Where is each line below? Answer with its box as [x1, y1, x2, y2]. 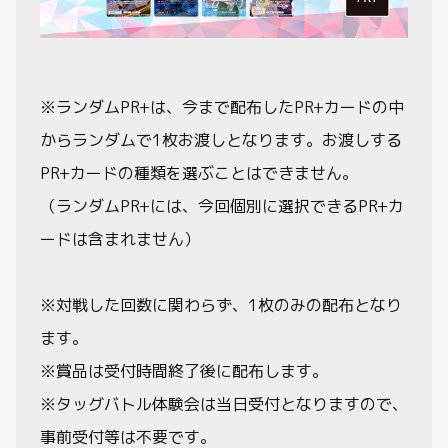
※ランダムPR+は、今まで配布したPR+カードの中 [40, 95, 404, 118]
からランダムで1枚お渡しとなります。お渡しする [40, 128, 402, 151]
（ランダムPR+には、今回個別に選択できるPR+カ [40, 194, 404, 217]
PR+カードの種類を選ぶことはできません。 [40, 161, 358, 184]
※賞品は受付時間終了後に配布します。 [40, 359, 328, 382]
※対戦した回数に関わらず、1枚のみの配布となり [40, 293, 402, 316]
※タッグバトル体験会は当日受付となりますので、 [40, 392, 408, 415]
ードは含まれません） [40, 227, 200, 250]
